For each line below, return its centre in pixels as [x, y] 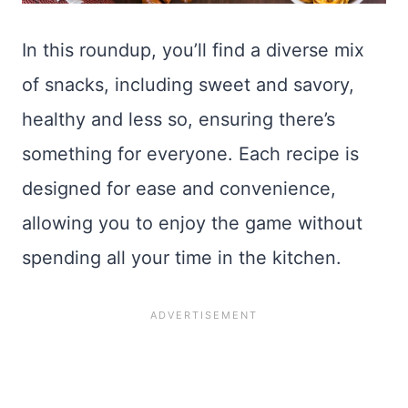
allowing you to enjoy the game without [192, 223]
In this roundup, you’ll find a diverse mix [193, 50]
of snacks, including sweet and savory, [188, 84]
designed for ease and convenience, [179, 188]
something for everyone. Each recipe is [190, 153]
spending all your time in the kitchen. [182, 257]
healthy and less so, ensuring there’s [178, 119]
